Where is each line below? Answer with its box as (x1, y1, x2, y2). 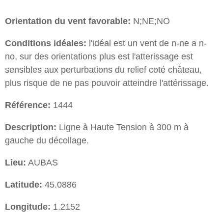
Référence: (5, 100, 51, 110)
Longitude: (5, 202, 51, 212)
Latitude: (5, 180, 42, 190)
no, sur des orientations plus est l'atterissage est (5, 52, 193, 62)
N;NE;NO (131, 16, 170, 27)
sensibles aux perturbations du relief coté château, (5, 65, 202, 75)
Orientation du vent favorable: (5, 16, 131, 27)
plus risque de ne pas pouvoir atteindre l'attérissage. (5, 78, 209, 88)
